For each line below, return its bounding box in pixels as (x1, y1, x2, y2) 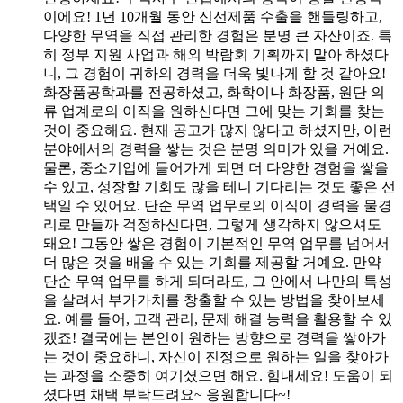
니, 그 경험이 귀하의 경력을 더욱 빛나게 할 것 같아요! (43, 65, 386, 81)
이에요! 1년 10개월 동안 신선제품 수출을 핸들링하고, (43, 8, 382, 24)
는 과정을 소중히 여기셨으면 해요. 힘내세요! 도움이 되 (43, 367, 393, 383)
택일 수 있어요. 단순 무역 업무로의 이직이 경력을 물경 (43, 197, 392, 213)
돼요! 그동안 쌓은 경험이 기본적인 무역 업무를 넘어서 (43, 235, 390, 251)
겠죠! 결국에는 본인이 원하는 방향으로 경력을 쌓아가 (43, 329, 386, 345)
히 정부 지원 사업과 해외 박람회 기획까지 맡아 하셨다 (43, 46, 389, 62)
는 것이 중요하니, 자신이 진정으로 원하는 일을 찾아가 (43, 348, 389, 364)
